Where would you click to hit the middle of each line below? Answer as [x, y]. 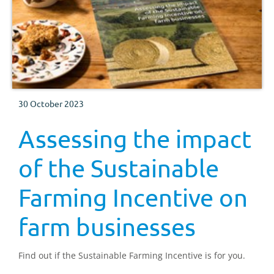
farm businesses [107, 227]
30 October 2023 [51, 104]
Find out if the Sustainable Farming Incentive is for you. [132, 256]
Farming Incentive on [133, 198]
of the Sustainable [119, 168]
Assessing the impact [135, 139]
